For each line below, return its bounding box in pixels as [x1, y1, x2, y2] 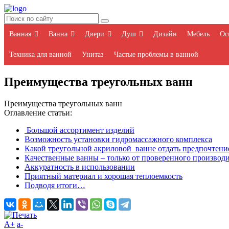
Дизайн [153, 30, 177, 38]
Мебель [187, 30, 210, 38]
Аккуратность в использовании [25, 162, 135, 171]
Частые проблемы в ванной [114, 51, 198, 58]
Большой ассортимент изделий [25, 125, 134, 134]
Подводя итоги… [25, 180, 85, 190]
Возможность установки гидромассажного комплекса [25, 134, 212, 144]
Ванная [9, 30, 31, 38]
